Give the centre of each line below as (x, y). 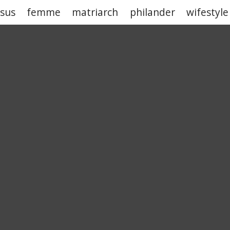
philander (152, 12)
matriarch (95, 12)
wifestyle (208, 12)
